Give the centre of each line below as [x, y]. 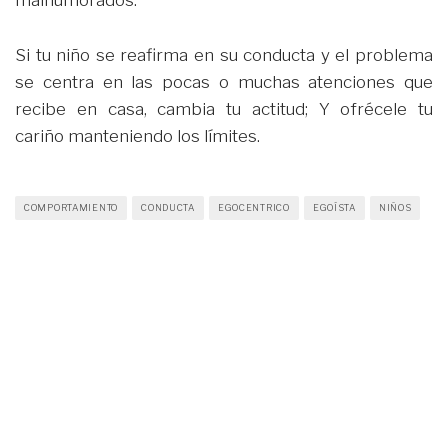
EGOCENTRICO [253, 207]
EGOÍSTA [334, 207]
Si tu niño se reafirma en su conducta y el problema [224, 54]
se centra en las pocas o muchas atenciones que [224, 81]
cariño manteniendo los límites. [137, 135]
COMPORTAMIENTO [71, 207]
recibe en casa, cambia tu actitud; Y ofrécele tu [224, 108]
